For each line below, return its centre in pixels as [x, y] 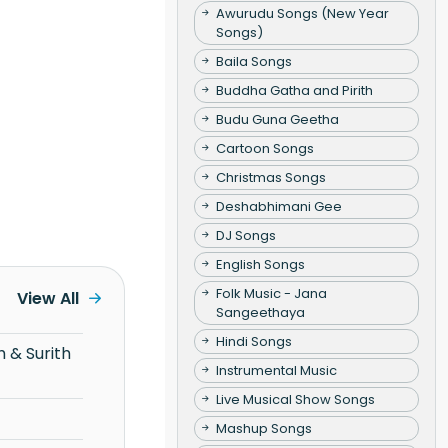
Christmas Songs [270, 177]
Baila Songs [253, 61]
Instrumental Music [276, 370]
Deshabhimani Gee [278, 206]
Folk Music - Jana [271, 293]
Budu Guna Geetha [277, 119]
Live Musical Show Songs [295, 399]
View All [47, 298]
